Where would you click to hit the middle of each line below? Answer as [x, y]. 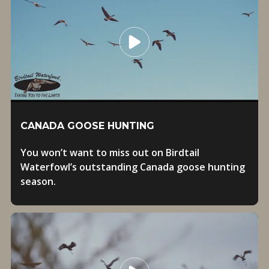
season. [38, 181]
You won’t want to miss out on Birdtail [110, 153]
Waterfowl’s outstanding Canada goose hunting [132, 167]
